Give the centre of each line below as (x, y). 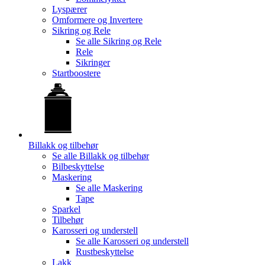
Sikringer (93, 62)
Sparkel (66, 209)
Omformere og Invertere (97, 20)
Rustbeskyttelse (105, 251)
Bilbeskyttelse (78, 166)
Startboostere (76, 73)
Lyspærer (70, 9)
